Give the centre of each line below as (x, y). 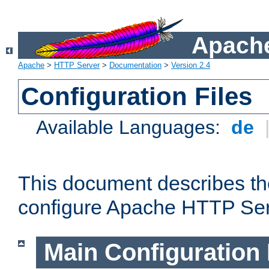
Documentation (135, 65)
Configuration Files (137, 97)
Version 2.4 (191, 65)
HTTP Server (77, 65)
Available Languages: (131, 128)
